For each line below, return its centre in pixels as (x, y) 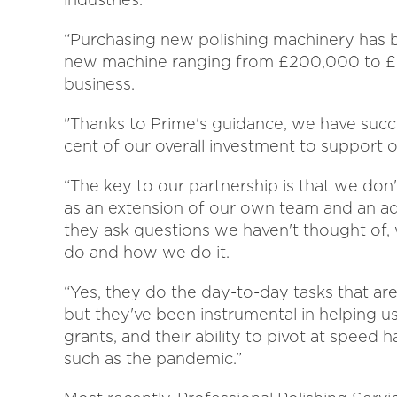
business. (99, 84)
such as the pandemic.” (153, 358)
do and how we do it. (147, 252)
